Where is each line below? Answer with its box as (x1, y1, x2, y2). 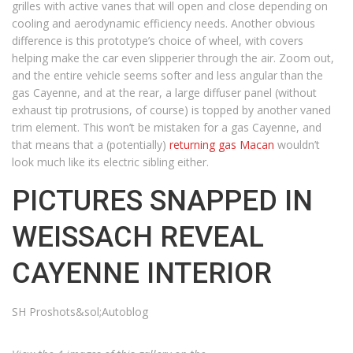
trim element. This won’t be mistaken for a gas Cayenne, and (12, 120, 321, 135)
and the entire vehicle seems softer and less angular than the (12, 68, 323, 83)
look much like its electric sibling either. (12, 154, 209, 169)
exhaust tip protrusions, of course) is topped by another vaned (12, 102, 331, 117)
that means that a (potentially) (12, 137, 169, 152)
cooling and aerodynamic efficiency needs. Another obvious (12, 16, 315, 31)
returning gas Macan (169, 137, 274, 152)
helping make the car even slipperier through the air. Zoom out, (12, 50, 334, 65)
